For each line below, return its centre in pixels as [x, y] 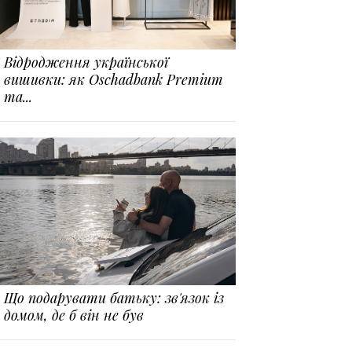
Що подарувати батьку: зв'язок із [114, 297]
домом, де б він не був [74, 315]
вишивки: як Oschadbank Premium [114, 80]
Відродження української [86, 62]
